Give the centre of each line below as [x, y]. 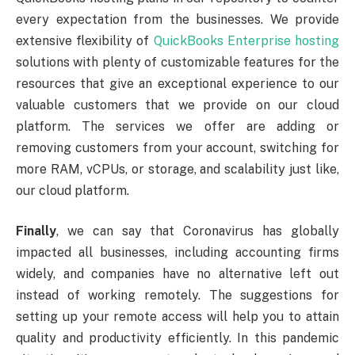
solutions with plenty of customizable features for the [177, 62]
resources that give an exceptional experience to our [177, 83]
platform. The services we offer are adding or [177, 126]
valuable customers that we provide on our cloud [177, 105]
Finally [36, 231]
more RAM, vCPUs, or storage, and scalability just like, [177, 169]
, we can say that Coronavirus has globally [198, 231]
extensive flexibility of [85, 40]
